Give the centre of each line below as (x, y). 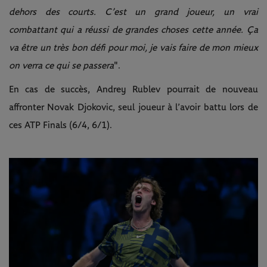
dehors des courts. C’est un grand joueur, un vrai (133, 12)
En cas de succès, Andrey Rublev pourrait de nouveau (133, 89)
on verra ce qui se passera (61, 65)
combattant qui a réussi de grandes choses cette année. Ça (133, 30)
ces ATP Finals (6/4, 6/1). (60, 125)
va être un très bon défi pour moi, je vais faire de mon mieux (133, 47)
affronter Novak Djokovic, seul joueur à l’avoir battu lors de (133, 107)
